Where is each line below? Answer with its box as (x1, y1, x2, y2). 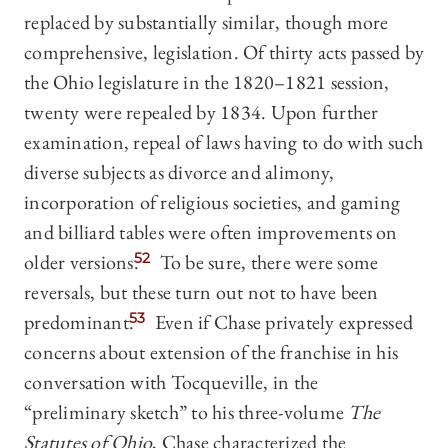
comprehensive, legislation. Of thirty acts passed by (24, 39, 424, 66)
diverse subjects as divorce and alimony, (24, 159, 334, 186)
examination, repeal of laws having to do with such (24, 129, 424, 156)
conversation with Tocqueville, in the (24, 369, 319, 396)
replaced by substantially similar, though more (24, 9, 389, 36)
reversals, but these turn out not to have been (24, 279, 379, 306)
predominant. (24, 309, 134, 336)
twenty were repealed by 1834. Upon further (24, 99, 379, 126)
